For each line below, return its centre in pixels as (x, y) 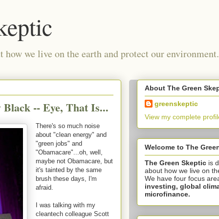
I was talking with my (66, 205)
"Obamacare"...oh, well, (69, 152)
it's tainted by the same (69, 170)
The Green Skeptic (175, 163)
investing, (162, 186)
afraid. (44, 187)
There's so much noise (68, 126)
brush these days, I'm (66, 179)
